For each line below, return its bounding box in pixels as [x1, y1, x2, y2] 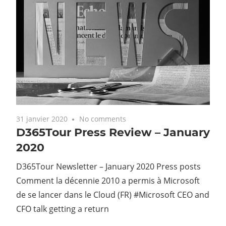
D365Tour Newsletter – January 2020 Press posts [16, 160, 201, 172]
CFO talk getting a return [16, 203, 109, 214]
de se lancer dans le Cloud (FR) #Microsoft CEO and [16, 189, 209, 200]
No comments [79, 114, 127, 124]
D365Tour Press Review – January [16, 125, 210, 139]
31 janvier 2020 [16, 114, 68, 124]
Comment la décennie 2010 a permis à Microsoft [16, 175, 200, 186]
